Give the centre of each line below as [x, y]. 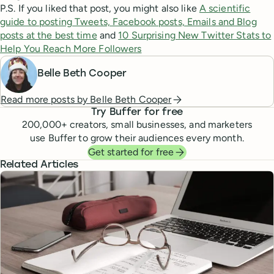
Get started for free [131, 152]
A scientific [225, 8]
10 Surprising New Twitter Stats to [195, 35]
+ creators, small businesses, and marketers [156, 124]
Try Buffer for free [137, 112]
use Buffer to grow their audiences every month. [137, 138]
